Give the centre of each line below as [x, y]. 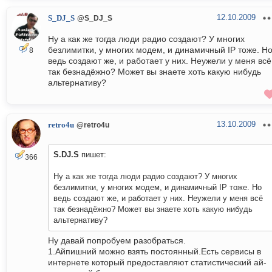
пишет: [93, 155]
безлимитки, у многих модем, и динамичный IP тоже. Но [158, 188]
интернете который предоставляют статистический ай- [157, 263]
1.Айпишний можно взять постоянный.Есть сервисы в [155, 252]
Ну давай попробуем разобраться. [117, 241]
